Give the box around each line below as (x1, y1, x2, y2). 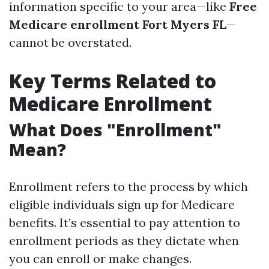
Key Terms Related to (9, 68, 216, 94)
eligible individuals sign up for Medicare (9, 197, 235, 212)
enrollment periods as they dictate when (9, 233, 239, 248)
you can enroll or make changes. (9, 251, 192, 266)
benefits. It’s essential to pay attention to (9, 215, 240, 230)
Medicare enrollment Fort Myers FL (9, 17, 226, 32)
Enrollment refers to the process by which (9, 179, 248, 194)
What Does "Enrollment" (9, 118, 222, 141)
